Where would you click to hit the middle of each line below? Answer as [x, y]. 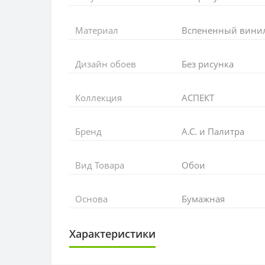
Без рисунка [208, 64]
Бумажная [203, 198]
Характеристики [112, 233]
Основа [91, 198]
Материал [97, 30]
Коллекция [98, 97]
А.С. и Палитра [213, 131]
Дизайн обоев [106, 64]
